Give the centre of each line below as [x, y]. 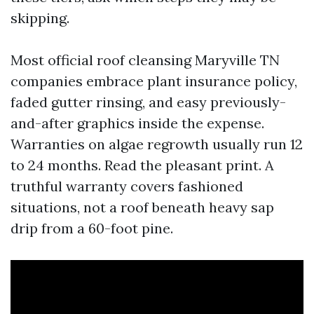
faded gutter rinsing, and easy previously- [148, 102]
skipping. [40, 18]
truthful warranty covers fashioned [127, 186]
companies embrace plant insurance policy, [154, 81]
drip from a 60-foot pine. [92, 228]
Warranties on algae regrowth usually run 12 [157, 144]
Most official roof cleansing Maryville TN [145, 60]
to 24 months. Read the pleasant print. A [142, 165]
